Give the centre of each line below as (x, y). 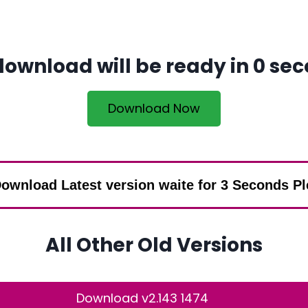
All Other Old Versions (154, 245)
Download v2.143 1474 (142, 298)
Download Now (154, 108)
